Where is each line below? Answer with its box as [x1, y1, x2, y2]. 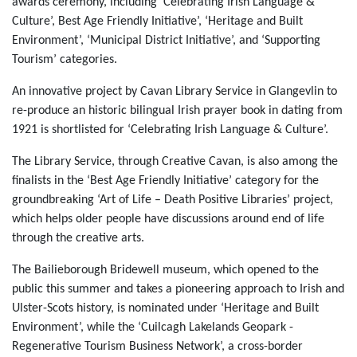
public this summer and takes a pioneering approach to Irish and [12, 283, 344, 296]
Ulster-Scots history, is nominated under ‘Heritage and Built [12, 302, 319, 315]
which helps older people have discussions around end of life [12, 213, 324, 226]
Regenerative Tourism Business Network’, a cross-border [12, 340, 303, 353]
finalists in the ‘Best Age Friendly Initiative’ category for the [12, 175, 319, 187]
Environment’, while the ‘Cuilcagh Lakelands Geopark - [12, 321, 293, 334]
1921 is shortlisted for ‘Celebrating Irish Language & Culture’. [12, 124, 328, 136]
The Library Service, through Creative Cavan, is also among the [12, 155, 338, 168]
